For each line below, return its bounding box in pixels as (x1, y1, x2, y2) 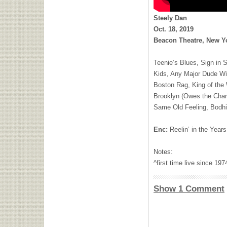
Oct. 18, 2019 (154, 25, 194, 33)
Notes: (154, 148, 173, 156)
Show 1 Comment (154, 184, 224, 194)
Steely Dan (154, 14, 187, 22)
